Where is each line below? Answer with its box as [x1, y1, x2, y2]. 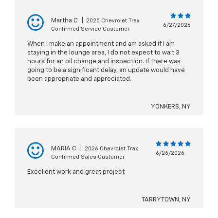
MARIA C [51, 145, 76, 152]
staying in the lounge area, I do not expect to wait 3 [27, 50, 180, 56]
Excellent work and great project [27, 169, 125, 176]
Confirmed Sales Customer [51, 154, 125, 160]
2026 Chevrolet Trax [85, 146, 138, 152]
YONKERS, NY [151, 104, 191, 110]
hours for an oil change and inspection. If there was [27, 58, 181, 65]
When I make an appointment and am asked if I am [27, 41, 175, 48]
